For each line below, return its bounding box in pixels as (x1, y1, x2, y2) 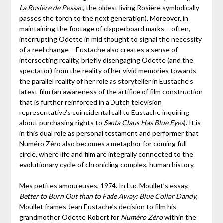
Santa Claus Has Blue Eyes (103, 118, 184, 127)
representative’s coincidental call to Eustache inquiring (19, 108, 189, 117)
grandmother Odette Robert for (19, 213, 121, 222)
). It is (183, 118, 201, 127)
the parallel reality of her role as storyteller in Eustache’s (19, 77, 193, 86)
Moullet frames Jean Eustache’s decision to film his (19, 202, 176, 211)
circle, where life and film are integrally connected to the (19, 150, 193, 159)
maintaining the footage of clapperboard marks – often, (19, 24, 190, 33)
